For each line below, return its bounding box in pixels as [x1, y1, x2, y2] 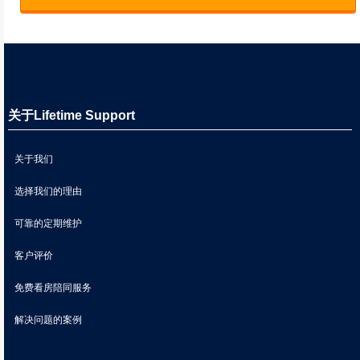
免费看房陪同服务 [14, 281, 92, 293]
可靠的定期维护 [14, 217, 82, 229]
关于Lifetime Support [8, 108, 135, 122]
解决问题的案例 [14, 313, 82, 325]
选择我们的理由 [14, 185, 82, 197]
